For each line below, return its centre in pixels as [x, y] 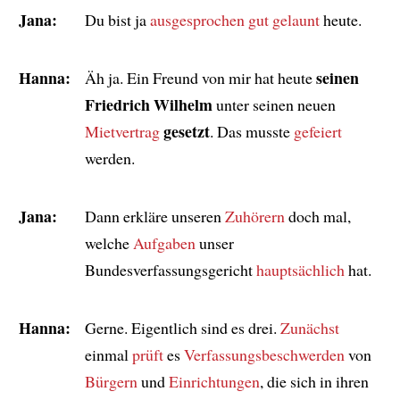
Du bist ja [117, 19]
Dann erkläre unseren [154, 216]
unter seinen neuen [274, 104]
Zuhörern [254, 216]
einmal [108, 354]
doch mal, [317, 216]
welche [108, 242]
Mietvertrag [122, 131]
